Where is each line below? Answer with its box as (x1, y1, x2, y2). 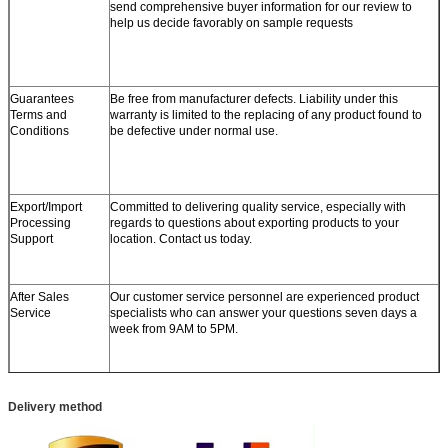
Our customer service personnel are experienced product (110, 289, 419, 304)
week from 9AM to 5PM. (110, 321, 238, 336)
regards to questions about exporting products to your (110, 215, 399, 230)
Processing (10, 215, 71, 230)
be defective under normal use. (110, 123, 278, 138)
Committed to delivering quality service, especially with (110, 199, 406, 214)
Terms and (10, 107, 67, 122)
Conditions (10, 123, 69, 138)
